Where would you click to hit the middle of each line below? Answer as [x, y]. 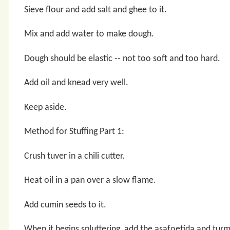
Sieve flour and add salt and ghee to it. [95, 10]
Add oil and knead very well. [76, 83]
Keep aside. [45, 107]
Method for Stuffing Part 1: [74, 132]
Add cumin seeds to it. [65, 205]
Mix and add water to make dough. [89, 34]
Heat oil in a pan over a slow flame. [90, 180]
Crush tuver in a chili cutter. [74, 156]
